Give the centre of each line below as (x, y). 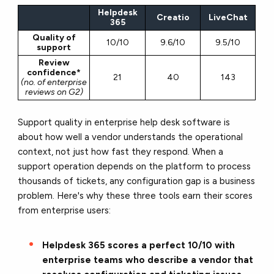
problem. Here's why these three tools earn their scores (135, 195)
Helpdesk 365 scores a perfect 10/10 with (139, 245)
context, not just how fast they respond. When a (121, 151)
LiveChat (228, 17)
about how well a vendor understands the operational (131, 137)
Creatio (173, 17)
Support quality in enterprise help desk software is (124, 122)
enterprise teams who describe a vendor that (148, 260)
